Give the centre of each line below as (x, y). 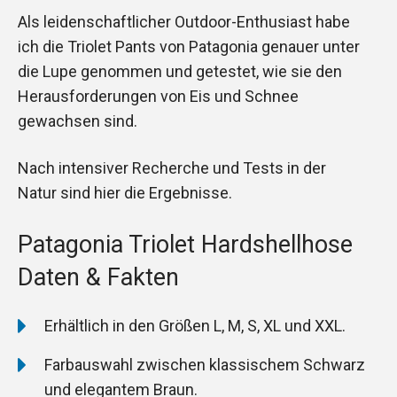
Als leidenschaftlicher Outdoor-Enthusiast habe (184, 22)
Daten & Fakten (98, 277)
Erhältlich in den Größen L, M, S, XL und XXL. (195, 325)
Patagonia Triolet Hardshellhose (185, 244)
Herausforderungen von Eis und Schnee (158, 97)
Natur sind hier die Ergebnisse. (125, 193)
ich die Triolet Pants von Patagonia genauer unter (189, 47)
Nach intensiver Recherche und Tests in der (172, 168)
